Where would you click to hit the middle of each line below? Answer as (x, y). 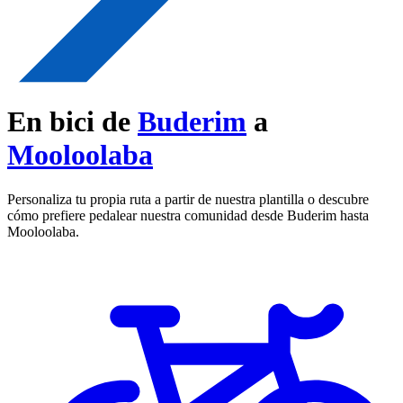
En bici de (72, 122)
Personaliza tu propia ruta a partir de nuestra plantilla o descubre (188, 199)
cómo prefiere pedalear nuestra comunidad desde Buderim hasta (188, 215)
